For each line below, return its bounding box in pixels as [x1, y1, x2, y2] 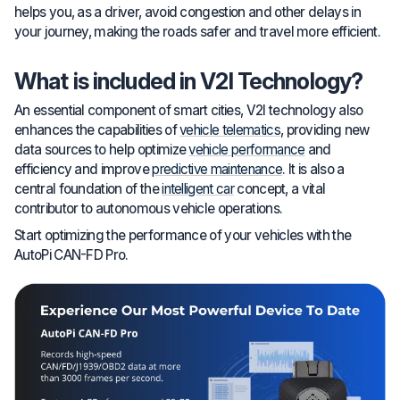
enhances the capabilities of [14, 121, 180, 139]
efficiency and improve [14, 161, 153, 179]
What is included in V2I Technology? [14, 67, 363, 95]
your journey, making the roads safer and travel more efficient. [14, 22, 380, 40]
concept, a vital [233, 180, 326, 198]
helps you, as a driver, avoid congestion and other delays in [14, 3, 361, 21]
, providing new [279, 121, 370, 139]
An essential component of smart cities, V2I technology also [14, 102, 363, 120]
